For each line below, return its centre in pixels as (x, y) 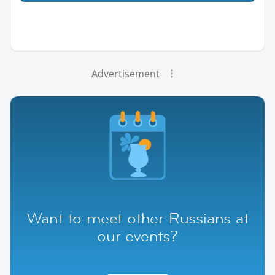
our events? (137, 236)
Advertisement (125, 73)
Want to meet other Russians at (137, 218)
